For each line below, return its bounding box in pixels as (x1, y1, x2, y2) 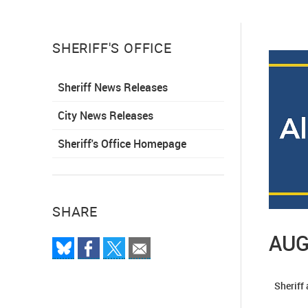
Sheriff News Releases (58, 79, 168, 95)
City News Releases (58, 107, 153, 123)
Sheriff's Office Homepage (58, 135, 186, 151)
